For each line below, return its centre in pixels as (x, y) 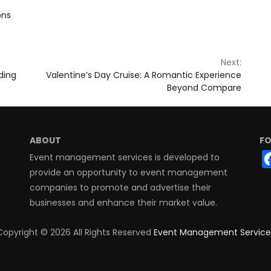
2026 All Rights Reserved (102, 233)
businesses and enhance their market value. (123, 203)
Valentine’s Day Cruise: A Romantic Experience (144, 75)
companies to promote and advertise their (120, 188)
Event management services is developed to (124, 158)
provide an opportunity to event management (128, 173)
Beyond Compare (204, 88)
